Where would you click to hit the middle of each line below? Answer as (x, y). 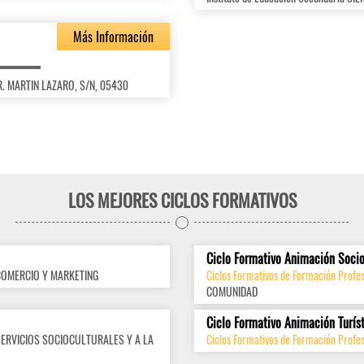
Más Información (114, 37)
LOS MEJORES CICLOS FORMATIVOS (182, 200)
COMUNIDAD (232, 291)
